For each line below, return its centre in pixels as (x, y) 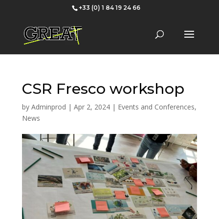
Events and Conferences (156, 107)
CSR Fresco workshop (103, 89)
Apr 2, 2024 (92, 107)
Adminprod (48, 107)
